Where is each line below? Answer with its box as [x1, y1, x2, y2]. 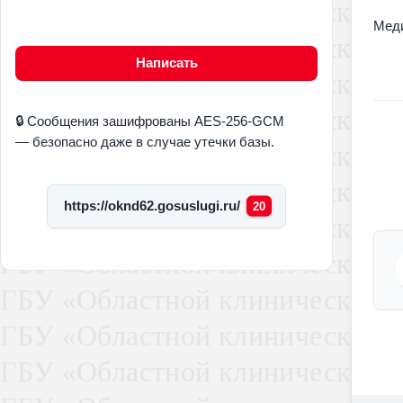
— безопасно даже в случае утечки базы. [15, 135, 274, 150]
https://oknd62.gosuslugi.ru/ [64, 198, 240, 213]
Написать [135, 55, 198, 70]
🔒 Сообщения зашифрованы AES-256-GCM [15, 114, 284, 130]
